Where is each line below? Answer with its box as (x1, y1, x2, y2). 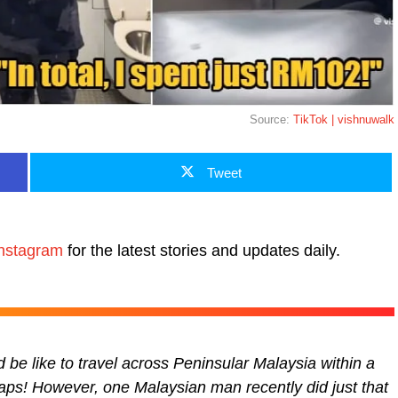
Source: (250, 112, 293, 126)
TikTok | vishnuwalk (293, 112, 394, 126)
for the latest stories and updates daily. (63, 241, 340, 259)
